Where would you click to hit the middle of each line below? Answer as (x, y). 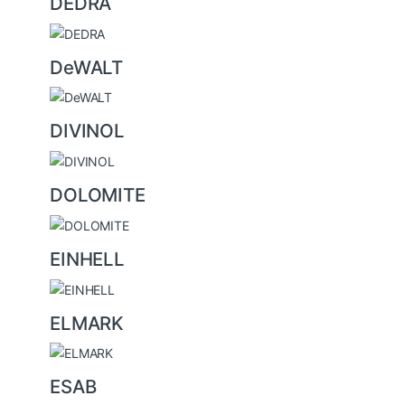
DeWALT (87, 67)
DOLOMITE (98, 195)
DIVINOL (88, 131)
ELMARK (87, 323)
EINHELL (88, 259)
